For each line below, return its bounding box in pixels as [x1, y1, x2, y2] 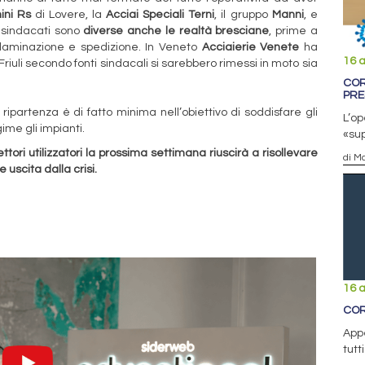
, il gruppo [214, 8, 272, 20]
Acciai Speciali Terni [106, 8, 215, 20]
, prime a [269, 24, 318, 37]
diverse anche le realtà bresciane [83, 24, 270, 37]
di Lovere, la [30, 8, 107, 20]
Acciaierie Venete [201, 41, 300, 53]
